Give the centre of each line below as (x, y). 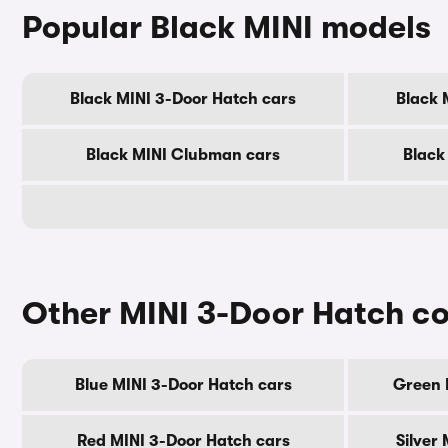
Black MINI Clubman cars (183, 155)
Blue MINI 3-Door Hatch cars (183, 385)
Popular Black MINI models (226, 27)
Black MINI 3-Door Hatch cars (183, 99)
